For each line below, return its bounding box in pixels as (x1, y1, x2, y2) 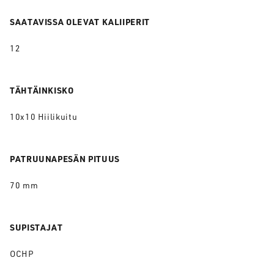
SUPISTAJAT (10, 221, 63, 232)
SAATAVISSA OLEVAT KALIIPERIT (10, 16, 150, 27)
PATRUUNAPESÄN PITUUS (10, 153, 120, 164)
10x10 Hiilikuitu (10, 111, 78, 122)
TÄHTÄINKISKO (10, 84, 74, 95)
